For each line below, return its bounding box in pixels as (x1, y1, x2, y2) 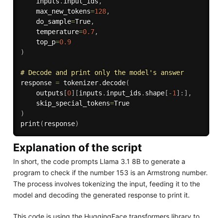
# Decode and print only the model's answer (20, 69, 184, 77)
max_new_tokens (20, 7, 91, 16)
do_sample (20, 18, 71, 26)
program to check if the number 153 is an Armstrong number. (13, 168, 208, 177)
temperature (20, 28, 79, 36)
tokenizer (59, 79, 98, 87)
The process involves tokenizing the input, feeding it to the (13, 180, 200, 188)
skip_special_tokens (20, 99, 110, 108)
